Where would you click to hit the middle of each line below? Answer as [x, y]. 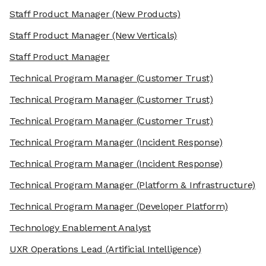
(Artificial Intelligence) [152, 249]
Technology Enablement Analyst [80, 228]
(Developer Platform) [181, 207]
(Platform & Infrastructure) [195, 185]
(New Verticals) [143, 36]
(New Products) [145, 14]
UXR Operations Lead [56, 249]
